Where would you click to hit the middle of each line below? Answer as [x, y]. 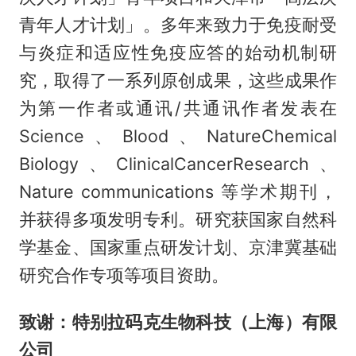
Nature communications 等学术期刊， [178, 192]
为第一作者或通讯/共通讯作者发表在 [178, 108]
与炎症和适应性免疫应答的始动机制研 [178, 53]
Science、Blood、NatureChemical [178, 136]
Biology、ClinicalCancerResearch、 [178, 164]
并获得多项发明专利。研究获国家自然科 [178, 220]
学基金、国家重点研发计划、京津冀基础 [178, 248]
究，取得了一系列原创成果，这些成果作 [178, 81]
